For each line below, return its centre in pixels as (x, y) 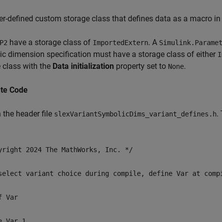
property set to (141, 66)
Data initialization (83, 66)
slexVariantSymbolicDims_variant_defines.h (135, 114)
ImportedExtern (120, 43)
